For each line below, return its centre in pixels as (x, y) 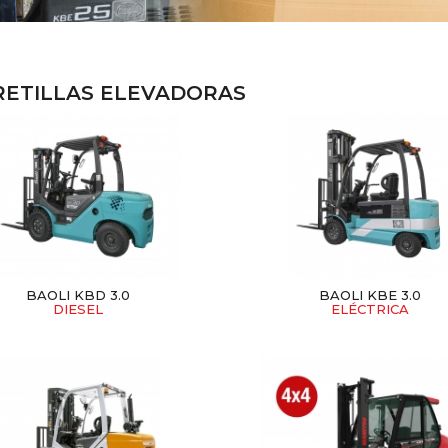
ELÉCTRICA (370, 309)
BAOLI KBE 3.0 (370, 295)
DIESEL (77, 309)
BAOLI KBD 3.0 (77, 295)
